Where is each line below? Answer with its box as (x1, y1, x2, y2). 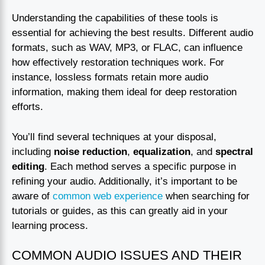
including (12, 146, 54, 157)
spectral (215, 146, 253, 157)
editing (12, 160, 44, 172)
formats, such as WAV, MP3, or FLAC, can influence (12, 42, 243, 54)
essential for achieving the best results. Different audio (12, 27, 253, 39)
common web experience (53, 190, 163, 202)
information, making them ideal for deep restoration (12, 86, 237, 98)
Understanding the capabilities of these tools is (12, 12, 218, 24)
